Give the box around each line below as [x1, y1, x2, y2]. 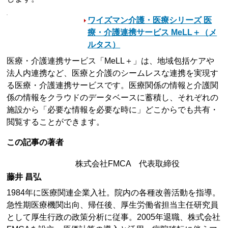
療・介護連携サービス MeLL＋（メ [88, 27, 217, 37]
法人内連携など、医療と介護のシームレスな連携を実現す [7, 68, 219, 77]
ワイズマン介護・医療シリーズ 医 [88, 15, 212, 24]
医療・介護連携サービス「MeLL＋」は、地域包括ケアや [7, 56, 215, 65]
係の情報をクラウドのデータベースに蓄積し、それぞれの [7, 93, 219, 102]
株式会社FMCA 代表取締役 [75, 159, 180, 168]
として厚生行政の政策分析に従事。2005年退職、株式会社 [7, 212, 221, 221]
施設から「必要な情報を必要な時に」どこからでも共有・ [7, 105, 219, 114]
